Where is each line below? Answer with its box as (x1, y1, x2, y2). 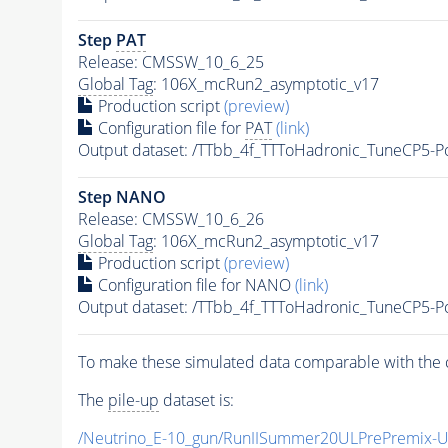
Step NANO (77, 186, 166, 209)
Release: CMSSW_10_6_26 (77, 208, 264, 231)
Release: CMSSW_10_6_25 (77, 51, 264, 74)
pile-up (107, 389, 159, 412)
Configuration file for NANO (93, 274, 295, 297)
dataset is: (158, 389, 234, 412)
